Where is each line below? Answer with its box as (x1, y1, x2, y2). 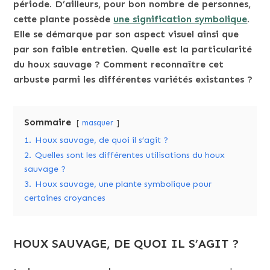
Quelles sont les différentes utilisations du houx (35, 149, 225, 160)
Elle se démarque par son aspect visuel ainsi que (13, 28, 239, 40)
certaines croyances (24, 192, 106, 203)
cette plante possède (13, 13, 114, 25)
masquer (82, 118, 114, 127)
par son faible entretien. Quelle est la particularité (13, 43, 253, 55)
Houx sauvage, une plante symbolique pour (35, 178, 212, 189)
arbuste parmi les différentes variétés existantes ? (13, 74, 253, 85)
